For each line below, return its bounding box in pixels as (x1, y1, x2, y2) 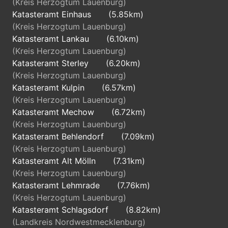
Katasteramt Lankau (12, 34, 92, 44)
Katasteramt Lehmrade (12, 180, 102, 190)
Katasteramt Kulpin (12, 82, 87, 93)
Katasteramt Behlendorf (12, 131, 106, 141)
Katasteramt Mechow (12, 107, 97, 117)
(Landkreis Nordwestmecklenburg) (12, 217, 146, 227)
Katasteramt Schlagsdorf (12, 205, 111, 215)
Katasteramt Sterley (12, 58, 91, 68)
